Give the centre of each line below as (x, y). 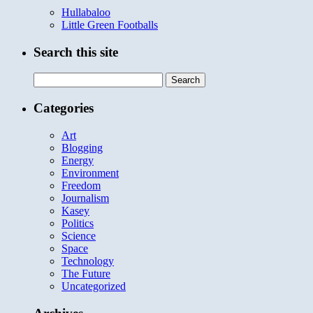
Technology (88, 261)
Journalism (85, 198)
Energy (78, 160)
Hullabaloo (86, 12)
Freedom (81, 185)
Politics (78, 223)
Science (79, 235)
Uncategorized (94, 286)
